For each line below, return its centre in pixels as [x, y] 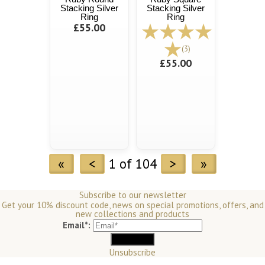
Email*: [77, 225]
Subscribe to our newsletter [132, 195]
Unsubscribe [132, 253]
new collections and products [132, 214]
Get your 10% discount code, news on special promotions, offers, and [132, 205]
